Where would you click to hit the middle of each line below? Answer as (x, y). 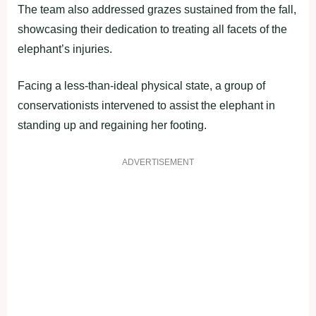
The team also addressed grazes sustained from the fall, (157, 9)
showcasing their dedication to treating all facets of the (152, 29)
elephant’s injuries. (65, 49)
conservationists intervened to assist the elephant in (146, 105)
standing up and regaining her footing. (112, 125)
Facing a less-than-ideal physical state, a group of (141, 85)
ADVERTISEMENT (158, 162)
